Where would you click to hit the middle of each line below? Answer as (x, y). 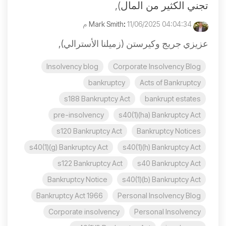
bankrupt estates (173, 98)
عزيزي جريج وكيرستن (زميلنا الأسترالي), (133, 43)
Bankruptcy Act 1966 (70, 195)
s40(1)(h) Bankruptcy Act (162, 147)
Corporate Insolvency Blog (157, 66)
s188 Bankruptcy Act (97, 98)
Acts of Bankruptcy (170, 82)
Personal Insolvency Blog (159, 195)
